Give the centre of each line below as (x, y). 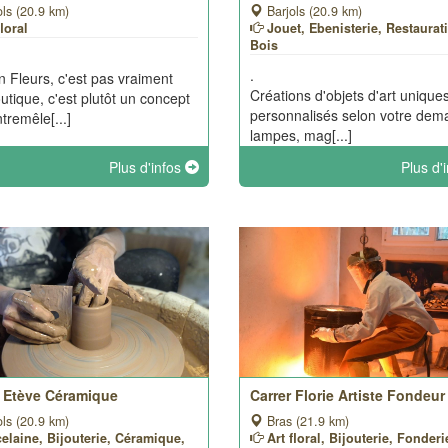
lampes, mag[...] (300, 135)
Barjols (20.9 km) (312, 11)
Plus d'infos (146, 167)
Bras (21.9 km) (305, 421)
